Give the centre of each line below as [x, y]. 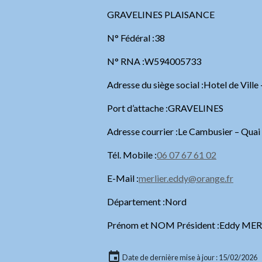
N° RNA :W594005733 [154, 61]
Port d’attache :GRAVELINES [165, 108]
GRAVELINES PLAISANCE [161, 14]
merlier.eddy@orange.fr [186, 178]
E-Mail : [123, 178]
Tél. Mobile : [132, 155]
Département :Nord [147, 201]
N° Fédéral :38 [136, 38]
